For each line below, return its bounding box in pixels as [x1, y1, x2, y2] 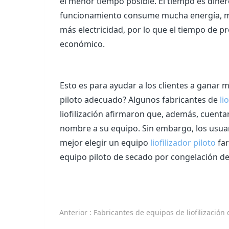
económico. [60, 38, 107, 50]
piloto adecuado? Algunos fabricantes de [60, 94, 220, 106]
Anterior [59, 207, 90, 217]
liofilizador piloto [150, 137, 216, 149]
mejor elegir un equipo [60, 137, 150, 149]
